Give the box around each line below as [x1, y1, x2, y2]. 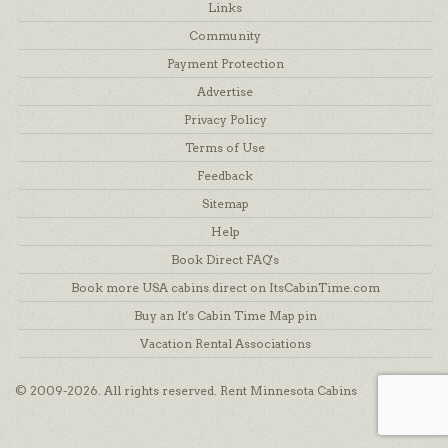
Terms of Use [185, 139, 265, 155]
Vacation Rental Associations [139, 335, 311, 351]
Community [189, 27, 261, 43]
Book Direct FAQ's [171, 251, 279, 267]
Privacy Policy [183, 111, 267, 127]
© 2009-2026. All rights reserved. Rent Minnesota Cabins [15, 382, 357, 398]
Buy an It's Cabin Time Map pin [133, 307, 317, 323]
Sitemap [201, 195, 249, 211]
